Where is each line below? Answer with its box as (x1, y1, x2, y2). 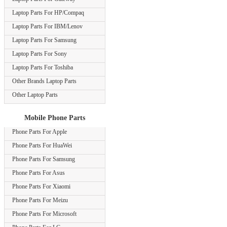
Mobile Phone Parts (24, 114, 85, 122)
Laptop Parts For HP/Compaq (12, 9, 84, 16)
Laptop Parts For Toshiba (12, 64, 73, 71)
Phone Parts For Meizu (12, 197, 68, 204)
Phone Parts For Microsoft (12, 210, 77, 217)
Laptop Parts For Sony (12, 50, 67, 57)
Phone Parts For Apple (12, 128, 67, 135)
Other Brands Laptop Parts (12, 78, 77, 85)
